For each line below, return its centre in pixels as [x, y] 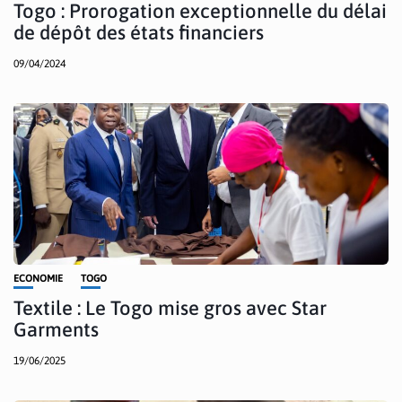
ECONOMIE [38, 278]
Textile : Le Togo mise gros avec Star [170, 307]
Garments [56, 329]
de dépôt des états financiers [139, 32]
